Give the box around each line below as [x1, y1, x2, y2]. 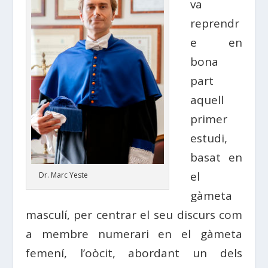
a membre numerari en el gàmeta [25, 226, 243, 242]
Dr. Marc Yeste [38, 169, 88, 180]
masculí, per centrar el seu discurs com [25, 206, 243, 223]
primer [190, 111, 227, 127]
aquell [190, 92, 224, 108]
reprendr [190, 15, 239, 31]
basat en [190, 149, 243, 165]
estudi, [190, 130, 227, 146]
